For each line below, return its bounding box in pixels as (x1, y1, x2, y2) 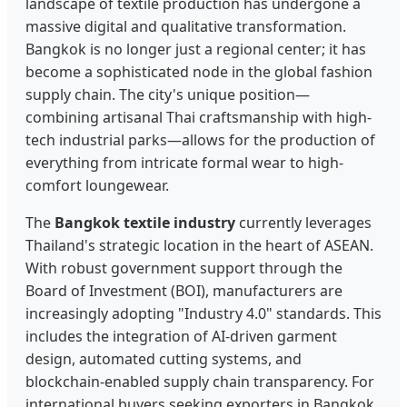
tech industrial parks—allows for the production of (25, 129, 375, 150)
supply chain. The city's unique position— (25, 84, 310, 104)
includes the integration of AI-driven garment (25, 325, 337, 346)
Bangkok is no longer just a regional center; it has (25, 38, 366, 59)
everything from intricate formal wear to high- (25, 152, 343, 173)
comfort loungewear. (25, 174, 169, 195)
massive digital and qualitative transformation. (25, 15, 346, 36)
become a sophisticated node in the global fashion (25, 61, 372, 82)
